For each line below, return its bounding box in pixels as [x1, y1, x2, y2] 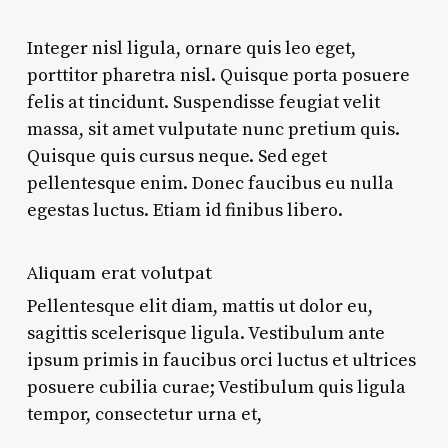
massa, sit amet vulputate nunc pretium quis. [26, 117, 400, 141]
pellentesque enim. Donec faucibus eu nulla [26, 171, 394, 195]
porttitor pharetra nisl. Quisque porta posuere [26, 63, 410, 87]
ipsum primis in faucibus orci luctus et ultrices [26, 348, 416, 372]
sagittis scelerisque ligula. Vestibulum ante [26, 321, 385, 345]
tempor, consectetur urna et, [26, 402, 262, 426]
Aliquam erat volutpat [26, 260, 212, 284]
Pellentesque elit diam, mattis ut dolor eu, [26, 294, 373, 318]
